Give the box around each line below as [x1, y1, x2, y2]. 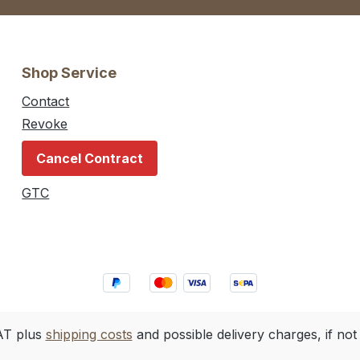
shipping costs [45, 326, 133, 342]
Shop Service [22, 64, 117, 82]
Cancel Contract [36, 150, 144, 167]
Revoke [22, 116, 68, 133]
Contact [22, 93, 70, 110]
